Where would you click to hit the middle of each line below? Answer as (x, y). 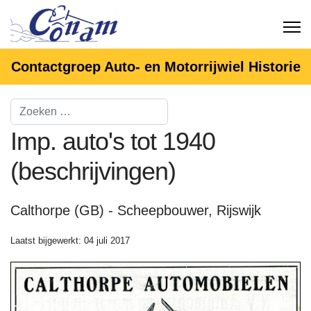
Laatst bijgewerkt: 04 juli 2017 (70, 241)
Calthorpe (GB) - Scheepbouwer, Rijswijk (136, 210)
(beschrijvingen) (93, 171)
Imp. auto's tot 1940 (113, 141)
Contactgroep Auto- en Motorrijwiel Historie (155, 67)
